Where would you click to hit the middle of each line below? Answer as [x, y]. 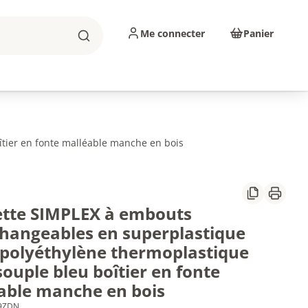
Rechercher [109, 42]
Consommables [231, 68]
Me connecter [173, 33]
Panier [258, 33]
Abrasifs [121, 68]
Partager [269, 198]
